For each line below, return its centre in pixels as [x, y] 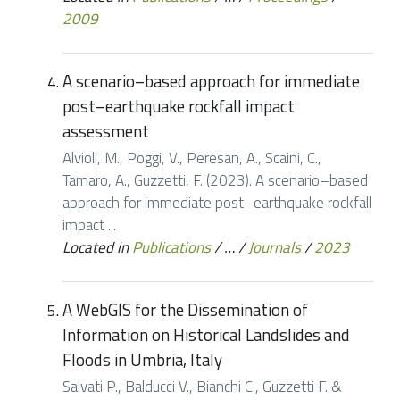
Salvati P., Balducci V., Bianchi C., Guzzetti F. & [202, 386]
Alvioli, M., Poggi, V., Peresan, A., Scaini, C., [192, 158]
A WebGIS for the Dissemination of [185, 310]
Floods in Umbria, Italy [142, 360]
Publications [171, 247]
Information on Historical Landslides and [206, 335]
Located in [96, 247]
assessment [106, 132]
